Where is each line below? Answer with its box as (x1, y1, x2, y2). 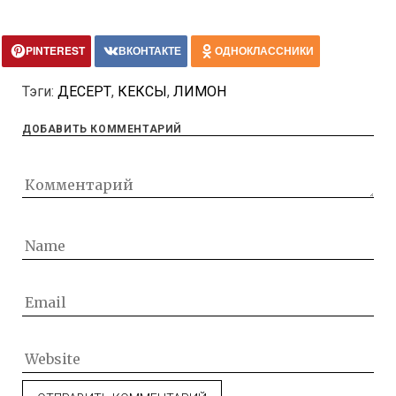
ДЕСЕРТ (57, 83, 111, 101)
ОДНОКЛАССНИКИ (215, 42, 314, 59)
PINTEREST (26, 42, 85, 59)
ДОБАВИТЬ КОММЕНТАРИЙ (22, 123, 182, 136)
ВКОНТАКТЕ (118, 42, 181, 59)
